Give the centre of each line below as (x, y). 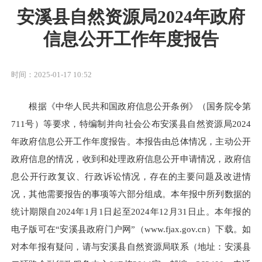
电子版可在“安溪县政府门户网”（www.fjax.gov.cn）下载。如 (131, 229)
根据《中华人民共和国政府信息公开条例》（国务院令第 (131, 106)
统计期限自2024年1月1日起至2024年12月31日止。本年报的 (131, 212)
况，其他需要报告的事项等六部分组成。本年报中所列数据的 (131, 194)
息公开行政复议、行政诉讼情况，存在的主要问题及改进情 (131, 177)
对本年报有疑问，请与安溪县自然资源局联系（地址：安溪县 (131, 247)
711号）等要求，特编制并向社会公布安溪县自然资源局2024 (131, 124)
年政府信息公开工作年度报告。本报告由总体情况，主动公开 (131, 142)
